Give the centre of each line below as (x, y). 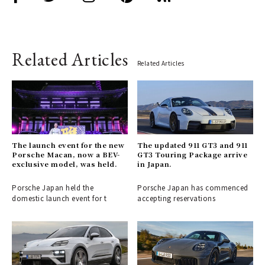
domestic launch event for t (59, 198)
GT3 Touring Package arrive (193, 155)
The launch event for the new (68, 145)
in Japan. (155, 164)
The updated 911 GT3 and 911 (193, 145)
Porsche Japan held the (53, 188)
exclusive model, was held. (65, 164)
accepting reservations (177, 198)
